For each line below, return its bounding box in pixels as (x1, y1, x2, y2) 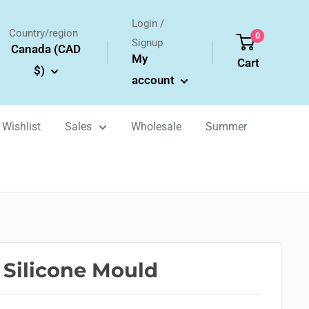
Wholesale (131, 120, 181, 133)
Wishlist (2, 120, 41, 133)
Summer (206, 120, 247, 133)
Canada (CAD (11, 42, 81, 56)
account (131, 73, 177, 87)
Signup (131, 37, 163, 49)
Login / (131, 17, 164, 30)
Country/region (9, 27, 78, 39)
